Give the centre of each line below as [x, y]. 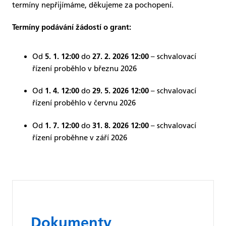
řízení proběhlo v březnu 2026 [84, 68]
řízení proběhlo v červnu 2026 [84, 103]
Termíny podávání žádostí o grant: [72, 28]
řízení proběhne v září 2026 [80, 137]
